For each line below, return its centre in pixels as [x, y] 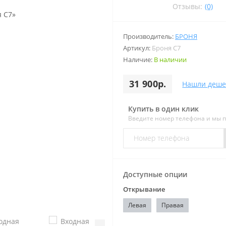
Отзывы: [187, 6]
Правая [173, 205]
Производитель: [149, 36]
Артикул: [137, 48]
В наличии [170, 59]
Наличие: [138, 59]
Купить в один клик [163, 108]
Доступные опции [155, 174]
